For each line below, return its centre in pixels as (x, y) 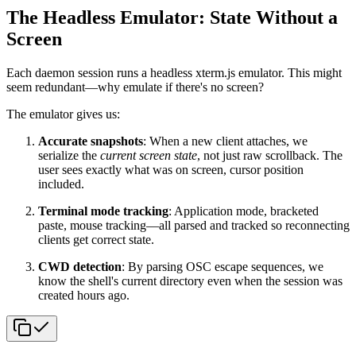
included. (61, 184)
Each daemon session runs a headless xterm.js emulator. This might (174, 72)
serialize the (69, 155)
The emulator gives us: (63, 114)
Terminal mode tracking (103, 211)
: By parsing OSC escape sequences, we (222, 266)
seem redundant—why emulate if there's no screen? (135, 87)
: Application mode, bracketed (244, 211)
